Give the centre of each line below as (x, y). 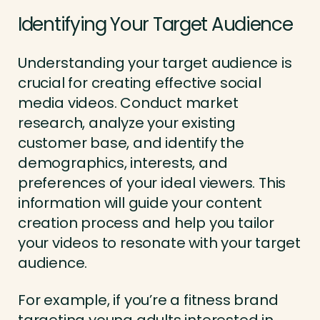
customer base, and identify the (131, 143)
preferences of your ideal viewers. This (152, 183)
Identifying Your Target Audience (155, 25)
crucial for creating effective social (140, 83)
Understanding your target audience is (155, 63)
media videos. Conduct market (128, 103)
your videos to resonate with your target (159, 243)
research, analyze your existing (127, 123)
